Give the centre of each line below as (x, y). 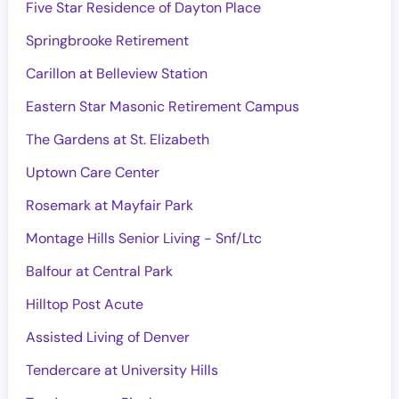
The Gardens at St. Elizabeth (118, 139)
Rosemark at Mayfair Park (110, 205)
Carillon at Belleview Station (117, 73)
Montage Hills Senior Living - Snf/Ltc (144, 238)
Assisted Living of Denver (108, 337)
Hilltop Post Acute (85, 304)
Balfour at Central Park (99, 271)
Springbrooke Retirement (107, 41)
